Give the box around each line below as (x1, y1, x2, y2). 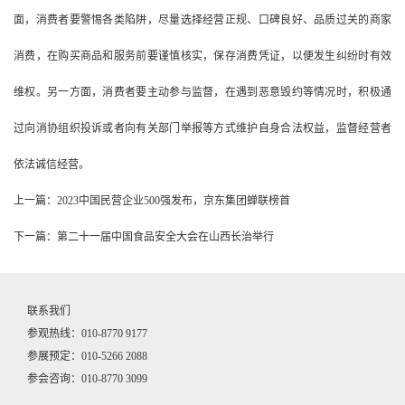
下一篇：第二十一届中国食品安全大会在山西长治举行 (14, 231, 274, 244)
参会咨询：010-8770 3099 (27, 372, 147, 386)
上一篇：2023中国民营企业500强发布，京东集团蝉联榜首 (14, 194, 290, 208)
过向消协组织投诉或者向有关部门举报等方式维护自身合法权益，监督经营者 (14, 122, 391, 136)
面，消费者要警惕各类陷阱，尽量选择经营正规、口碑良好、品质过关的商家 (14, 14, 391, 27)
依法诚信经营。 (14, 158, 89, 172)
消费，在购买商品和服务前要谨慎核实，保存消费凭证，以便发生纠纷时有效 (14, 50, 391, 63)
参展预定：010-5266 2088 (27, 350, 147, 363)
